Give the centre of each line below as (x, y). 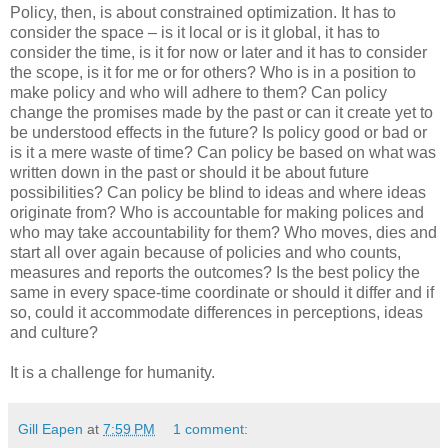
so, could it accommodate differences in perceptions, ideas (216, 313)
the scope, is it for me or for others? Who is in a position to (213, 73)
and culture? (54, 333)
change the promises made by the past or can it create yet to (221, 113)
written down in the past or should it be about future (189, 173)
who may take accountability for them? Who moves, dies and (223, 233)
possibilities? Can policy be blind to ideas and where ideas (218, 193)
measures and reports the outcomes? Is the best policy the (215, 273)
